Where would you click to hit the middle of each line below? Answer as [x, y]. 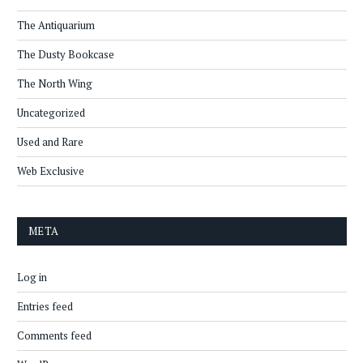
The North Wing [55, 84]
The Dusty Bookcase [66, 55]
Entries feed [45, 307]
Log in [32, 278]
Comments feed [54, 336]
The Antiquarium [56, 26]
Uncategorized [51, 113]
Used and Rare [50, 142]
